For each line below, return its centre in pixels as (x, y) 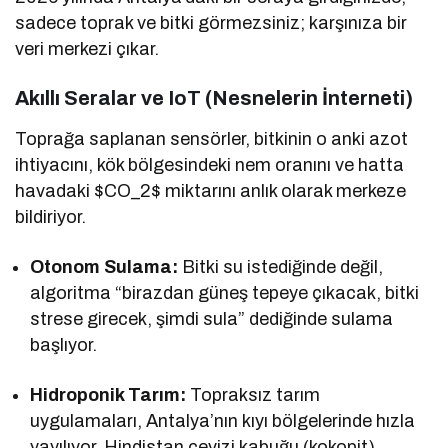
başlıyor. (63, 344)
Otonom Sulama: (104, 266)
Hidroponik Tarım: (108, 394)
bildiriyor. (50, 216)
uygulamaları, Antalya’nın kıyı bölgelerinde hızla (223, 420)
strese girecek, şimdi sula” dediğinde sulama (212, 318)
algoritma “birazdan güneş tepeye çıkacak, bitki (225, 292)
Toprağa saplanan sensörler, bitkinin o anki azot (212, 138)
